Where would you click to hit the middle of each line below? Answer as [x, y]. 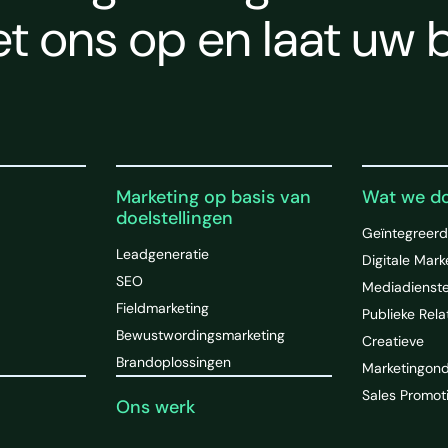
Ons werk [155, 406]
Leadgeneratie [162, 253]
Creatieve [393, 340]
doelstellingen [174, 217]
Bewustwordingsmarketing [200, 334]
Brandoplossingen [173, 361]
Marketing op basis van [213, 196]
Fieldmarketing [162, 307]
